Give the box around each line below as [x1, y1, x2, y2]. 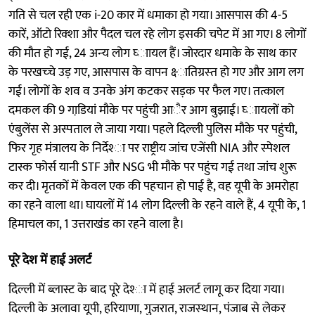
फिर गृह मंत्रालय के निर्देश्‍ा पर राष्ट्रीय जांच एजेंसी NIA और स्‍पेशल [8, 137, 290, 159]
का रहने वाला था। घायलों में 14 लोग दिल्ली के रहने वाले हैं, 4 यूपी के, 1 [8, 194, 307, 216]
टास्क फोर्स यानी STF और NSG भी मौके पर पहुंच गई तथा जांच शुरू [8, 156, 297, 178]
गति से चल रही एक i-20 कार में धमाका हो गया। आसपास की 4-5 [8, 4, 288, 26]
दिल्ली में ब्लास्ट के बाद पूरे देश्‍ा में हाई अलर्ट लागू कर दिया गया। [8, 278, 284, 300]
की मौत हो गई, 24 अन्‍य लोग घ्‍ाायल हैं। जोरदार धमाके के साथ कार [8, 42, 297, 64]
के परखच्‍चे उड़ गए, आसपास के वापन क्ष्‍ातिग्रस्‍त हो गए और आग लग [8, 61, 304, 83]
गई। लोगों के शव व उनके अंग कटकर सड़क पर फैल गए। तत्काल [8, 80, 284, 102]
